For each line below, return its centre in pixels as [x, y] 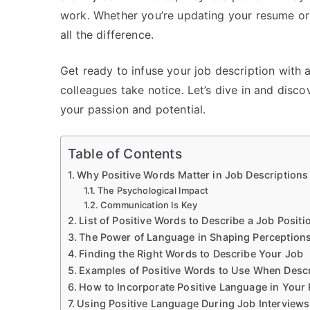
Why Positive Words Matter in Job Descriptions [193, 174]
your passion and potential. [133, 109]
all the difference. [107, 34]
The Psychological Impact [153, 190]
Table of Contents [125, 153]
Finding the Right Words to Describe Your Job [191, 253]
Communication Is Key [149, 204]
